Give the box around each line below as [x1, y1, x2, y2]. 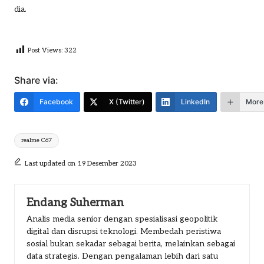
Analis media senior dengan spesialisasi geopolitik [27, 214, 217, 225]
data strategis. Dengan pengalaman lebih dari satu [27, 252, 218, 262]
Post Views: [28, 46, 62, 54]
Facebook [39, 97, 73, 106]
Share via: [14, 74, 58, 86]
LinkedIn [181, 97, 210, 106]
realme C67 [21, 137, 52, 144]
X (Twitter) [109, 97, 145, 106]
